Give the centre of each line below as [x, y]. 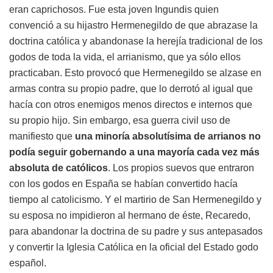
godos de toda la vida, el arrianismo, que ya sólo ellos [125, 57]
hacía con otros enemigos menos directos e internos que [131, 105]
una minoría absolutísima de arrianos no [168, 136]
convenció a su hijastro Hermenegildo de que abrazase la [133, 26]
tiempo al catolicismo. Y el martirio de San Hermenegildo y [135, 200]
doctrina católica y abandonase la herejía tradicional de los [136, 41]
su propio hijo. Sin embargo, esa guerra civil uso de [120, 121]
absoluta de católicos [58, 168]
